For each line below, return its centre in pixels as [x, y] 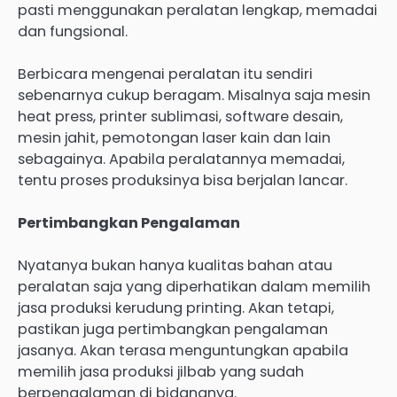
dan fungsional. [73, 31]
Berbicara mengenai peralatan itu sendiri [165, 74]
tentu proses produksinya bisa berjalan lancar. [183, 180]
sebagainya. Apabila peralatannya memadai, [181, 159]
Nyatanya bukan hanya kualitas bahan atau [175, 266]
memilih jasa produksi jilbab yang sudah [161, 372]
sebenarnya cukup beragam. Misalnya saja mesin [194, 95]
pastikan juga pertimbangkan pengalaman [173, 330]
